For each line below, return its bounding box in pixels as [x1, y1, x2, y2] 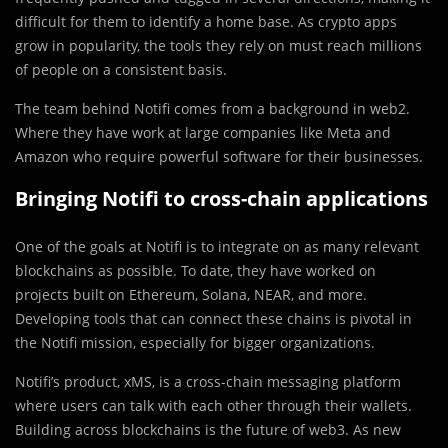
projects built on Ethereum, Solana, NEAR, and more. [15, 284, 367, 304]
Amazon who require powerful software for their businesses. [15, 146, 423, 166]
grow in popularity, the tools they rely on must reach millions [15, 35, 422, 55]
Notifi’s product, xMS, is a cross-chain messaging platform [15, 371, 401, 391]
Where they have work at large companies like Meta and [15, 122, 391, 142]
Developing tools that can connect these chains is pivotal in [15, 308, 412, 328]
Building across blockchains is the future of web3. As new [15, 419, 401, 439]
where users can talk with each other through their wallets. [15, 395, 412, 415]
